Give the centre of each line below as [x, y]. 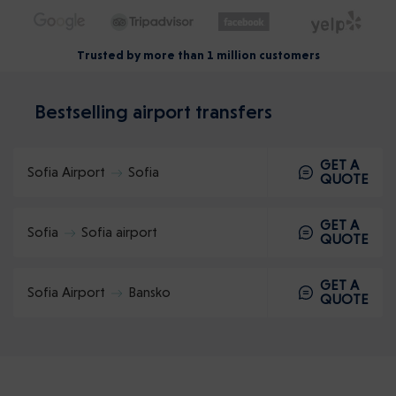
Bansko [149, 292]
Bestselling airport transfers [153, 111]
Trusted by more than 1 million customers [198, 55]
